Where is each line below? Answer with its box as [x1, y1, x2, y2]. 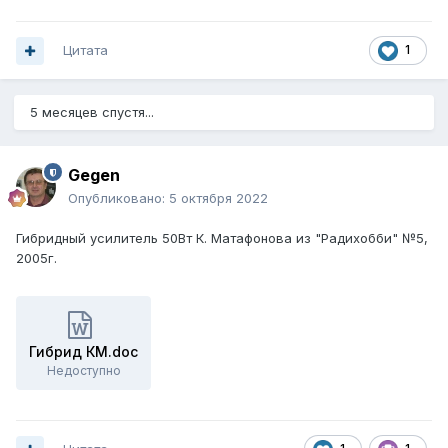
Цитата [63, 42, 108, 59]
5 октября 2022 [169, 190, 268, 207]
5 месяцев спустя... [30, 104, 154, 121]
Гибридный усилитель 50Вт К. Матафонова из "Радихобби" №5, [16, 230, 428, 247]
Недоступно [46, 363, 121, 379]
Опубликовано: [68, 190, 169, 207]
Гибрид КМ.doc [29, 343, 138, 361]
